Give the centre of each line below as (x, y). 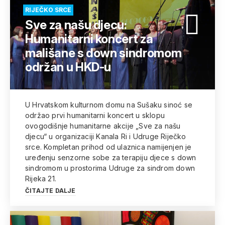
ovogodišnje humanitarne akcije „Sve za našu (103, 126)
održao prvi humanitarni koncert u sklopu (95, 115)
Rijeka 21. (41, 179)
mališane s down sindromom (103, 53)
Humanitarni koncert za (89, 39)
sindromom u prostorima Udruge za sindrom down (110, 168)
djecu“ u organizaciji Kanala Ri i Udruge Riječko (106, 136)
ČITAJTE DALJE (50, 191)
